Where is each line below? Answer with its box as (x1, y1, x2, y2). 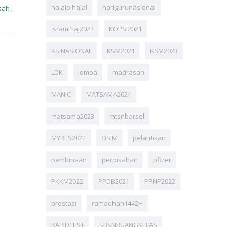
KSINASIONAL (51, 46, 92, 56)
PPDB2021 (98, 177, 129, 186)
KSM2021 (107, 46, 135, 56)
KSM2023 (150, 46, 178, 56)
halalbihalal (51, 3, 87, 12)
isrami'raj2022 (51, 24, 94, 34)
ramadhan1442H (92, 199, 143, 208)
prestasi (51, 199, 77, 208)
